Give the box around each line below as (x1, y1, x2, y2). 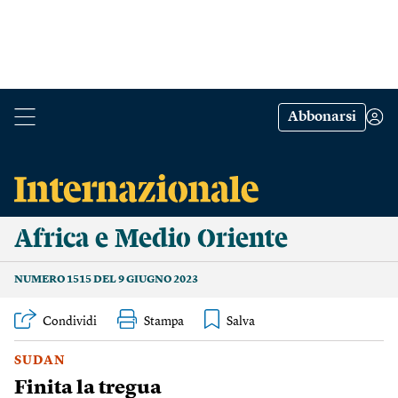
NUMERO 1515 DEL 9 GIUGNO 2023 (14, 275, 198, 285)
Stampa (144, 315, 184, 328)
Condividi (43, 315, 97, 328)
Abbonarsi (288, 110, 356, 124)
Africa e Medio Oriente (14, 226, 288, 252)
